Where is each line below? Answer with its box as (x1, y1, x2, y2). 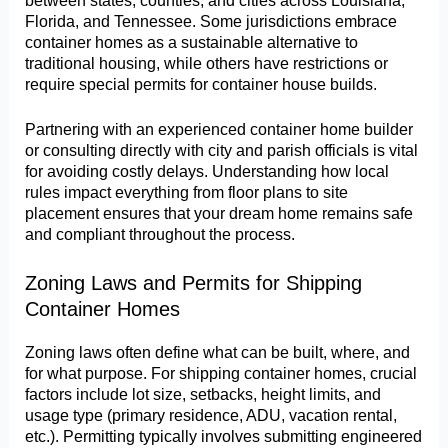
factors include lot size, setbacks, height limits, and (25, 384, 382, 403)
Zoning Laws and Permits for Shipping (25, 271, 363, 294)
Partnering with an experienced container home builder (25, 120, 414, 139)
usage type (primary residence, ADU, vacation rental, (25, 405, 398, 424)
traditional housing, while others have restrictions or (25, 53, 389, 72)
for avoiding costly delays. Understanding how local (25, 162, 390, 181)
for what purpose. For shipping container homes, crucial (25, 363, 418, 382)
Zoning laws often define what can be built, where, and (25, 342, 411, 361)
